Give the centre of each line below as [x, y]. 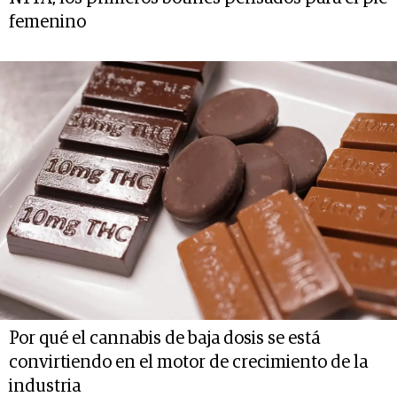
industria [45, 386]
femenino [47, 23]
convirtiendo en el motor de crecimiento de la [188, 362]
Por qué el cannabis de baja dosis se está [164, 338]
